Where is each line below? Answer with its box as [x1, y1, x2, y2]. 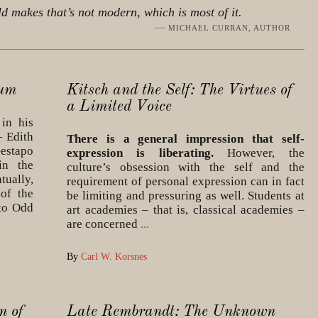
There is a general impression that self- [67, 131, 305, 146]
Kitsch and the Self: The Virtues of [67, 82, 293, 98]
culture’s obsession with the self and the [67, 160, 305, 174]
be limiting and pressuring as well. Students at [67, 188, 305, 202]
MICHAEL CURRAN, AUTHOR [168, 23, 290, 32]
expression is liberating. [67, 146, 214, 160]
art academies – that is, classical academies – [67, 202, 305, 216]
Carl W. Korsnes [81, 250, 148, 262]
